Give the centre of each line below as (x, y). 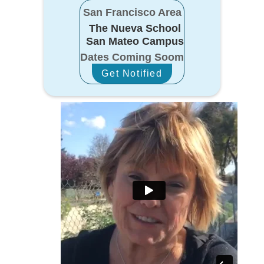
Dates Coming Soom (132, 57)
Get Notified (132, 74)
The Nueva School (135, 29)
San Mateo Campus (135, 42)
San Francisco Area (132, 13)
